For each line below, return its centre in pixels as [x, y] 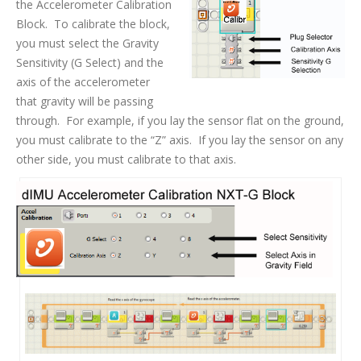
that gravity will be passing [85, 102]
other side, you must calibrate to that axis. [126, 160]
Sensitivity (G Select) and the [90, 63]
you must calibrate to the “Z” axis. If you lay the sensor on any [180, 140]
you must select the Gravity [87, 44]
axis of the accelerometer [83, 82]
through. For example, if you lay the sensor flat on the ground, [180, 121]
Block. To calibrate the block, [93, 24]
